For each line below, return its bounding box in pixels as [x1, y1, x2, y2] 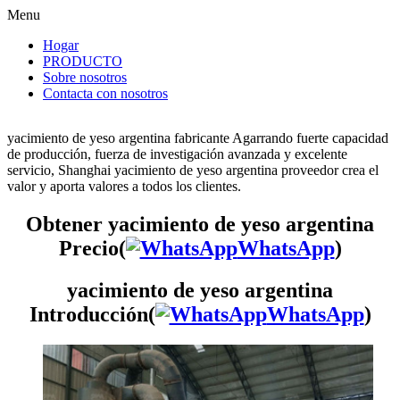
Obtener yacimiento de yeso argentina [26, 212, 374, 236]
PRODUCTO [43, 54, 122, 69]
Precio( [58, 236, 126, 260]
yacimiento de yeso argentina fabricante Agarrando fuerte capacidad [7, 130, 388, 146]
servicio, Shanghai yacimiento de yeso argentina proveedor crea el [7, 162, 379, 178]
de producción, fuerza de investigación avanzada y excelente [7, 146, 347, 162]
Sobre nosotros [43, 70, 127, 85]
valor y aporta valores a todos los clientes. [7, 179, 241, 194]
